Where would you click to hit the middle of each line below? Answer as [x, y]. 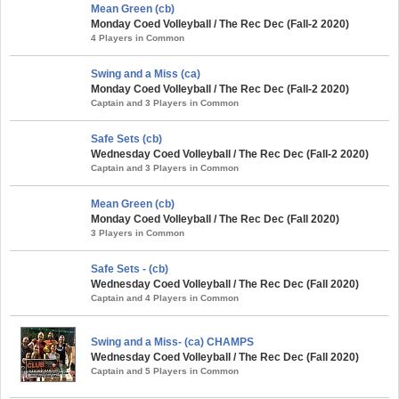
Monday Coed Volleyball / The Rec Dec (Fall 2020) [215, 219]
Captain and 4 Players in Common [165, 297]
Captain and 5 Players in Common [165, 370]
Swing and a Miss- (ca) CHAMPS [172, 342]
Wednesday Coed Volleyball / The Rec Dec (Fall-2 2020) [230, 154]
